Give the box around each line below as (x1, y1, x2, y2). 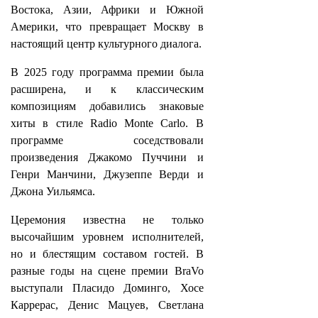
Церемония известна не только (11, 214, 204, 226)
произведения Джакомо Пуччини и (11, 151, 204, 163)
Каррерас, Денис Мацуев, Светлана (11, 299, 204, 311)
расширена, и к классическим (11, 83, 204, 95)
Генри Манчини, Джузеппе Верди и (11, 168, 204, 180)
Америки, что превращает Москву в (11, 21, 204, 33)
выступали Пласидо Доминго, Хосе (11, 282, 204, 294)
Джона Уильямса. (11, 185, 95, 197)
